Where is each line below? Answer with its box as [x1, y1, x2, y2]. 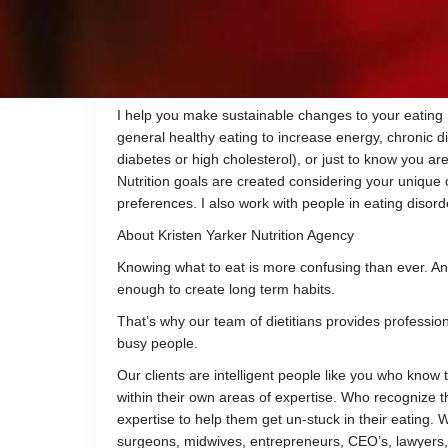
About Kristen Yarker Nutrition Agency [117, 227, 354, 244]
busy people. [117, 335, 198, 352]
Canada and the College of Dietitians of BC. [117, 75, 392, 92]
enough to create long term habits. [117, 281, 335, 298]
